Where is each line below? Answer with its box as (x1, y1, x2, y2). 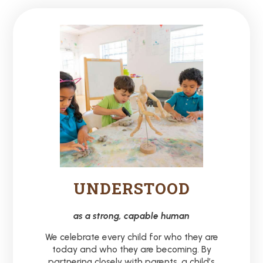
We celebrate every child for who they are (45, 231, 218, 243)
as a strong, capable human (73, 210, 190, 221)
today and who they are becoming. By (52, 244, 211, 255)
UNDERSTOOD (73, 178, 190, 199)
